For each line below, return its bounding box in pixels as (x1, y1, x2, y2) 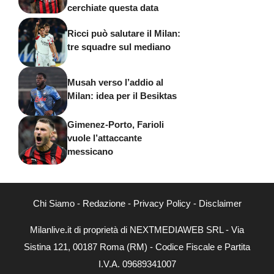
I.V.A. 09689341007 (98, 258, 176, 269)
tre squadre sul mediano (67, 42, 171, 53)
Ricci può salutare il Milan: (67, 28, 180, 39)
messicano (67, 146, 113, 157)
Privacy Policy (133, 198, 191, 209)
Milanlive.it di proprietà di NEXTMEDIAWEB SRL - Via (30, 224, 244, 235)
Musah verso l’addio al (67, 77, 163, 88)
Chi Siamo (32, 198, 75, 209)
